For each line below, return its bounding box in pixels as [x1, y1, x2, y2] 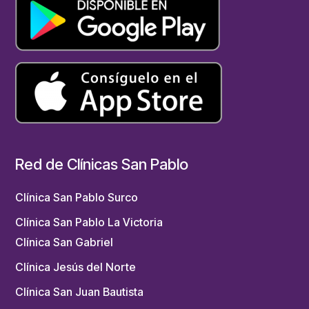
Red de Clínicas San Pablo [15, 154, 189, 173]
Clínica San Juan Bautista [15, 284, 144, 299]
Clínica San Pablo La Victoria [15, 215, 163, 229]
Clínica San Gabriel [15, 235, 114, 249]
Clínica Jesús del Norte [15, 259, 137, 274]
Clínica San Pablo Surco [15, 190, 139, 204]
